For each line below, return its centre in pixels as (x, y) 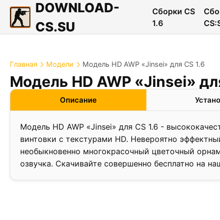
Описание (79, 100)
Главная (24, 64)
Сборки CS (173, 11)
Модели (60, 64)
